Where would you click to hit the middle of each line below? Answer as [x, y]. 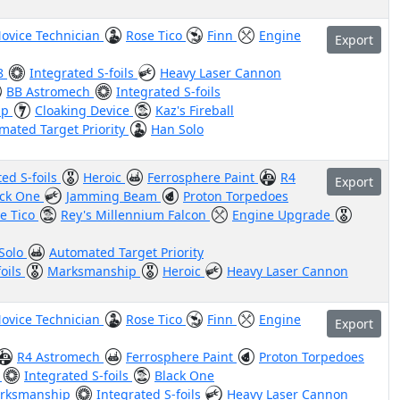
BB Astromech [50, 92]
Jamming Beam [113, 196]
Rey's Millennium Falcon [135, 215]
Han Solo [177, 129]
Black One [184, 375]
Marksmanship [94, 271]
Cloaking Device [84, 110]
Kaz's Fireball [195, 110]
